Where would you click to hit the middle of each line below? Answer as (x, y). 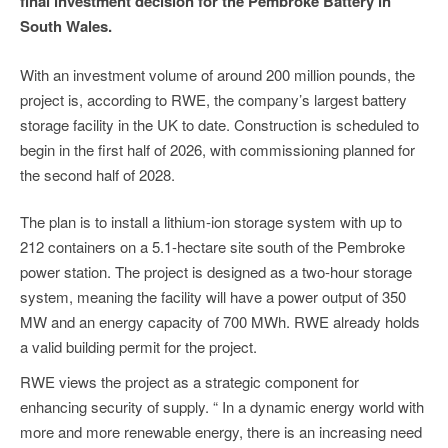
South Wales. (66, 26)
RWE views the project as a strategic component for (189, 382)
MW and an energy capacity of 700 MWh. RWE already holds (220, 322)
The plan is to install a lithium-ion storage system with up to (211, 222)
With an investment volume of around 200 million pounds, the (217, 74)
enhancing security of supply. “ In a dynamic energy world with (222, 407)
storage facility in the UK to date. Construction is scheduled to (219, 124)
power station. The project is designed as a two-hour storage (216, 272)
